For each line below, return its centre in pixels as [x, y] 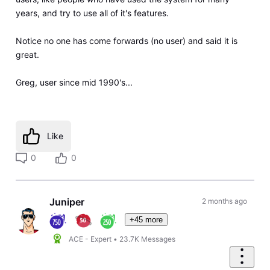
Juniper [67, 202]
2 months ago [224, 201]
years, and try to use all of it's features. [92, 13]
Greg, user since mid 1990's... [74, 83]
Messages [159, 239]
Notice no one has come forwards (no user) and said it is [126, 41]
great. [27, 55]
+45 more [146, 219]
